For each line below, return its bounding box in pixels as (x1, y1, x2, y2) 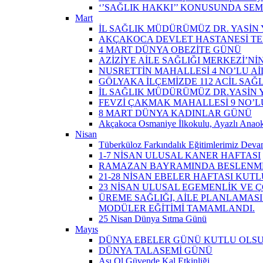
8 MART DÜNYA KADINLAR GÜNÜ (99, 107, 252, 118)
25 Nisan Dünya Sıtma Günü (99, 213, 207, 224)
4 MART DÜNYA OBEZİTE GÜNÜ (99, 44, 241, 55)
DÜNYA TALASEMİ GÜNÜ (99, 245, 213, 255)
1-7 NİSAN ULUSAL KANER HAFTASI (99, 150, 261, 160)
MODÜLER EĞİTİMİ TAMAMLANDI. (99, 203, 255, 213)
